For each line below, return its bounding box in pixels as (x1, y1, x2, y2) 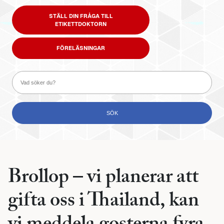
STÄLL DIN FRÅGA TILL (48, 12, 113, 19)
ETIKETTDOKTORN (55, 20, 106, 27)
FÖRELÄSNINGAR (56, 45, 105, 51)
